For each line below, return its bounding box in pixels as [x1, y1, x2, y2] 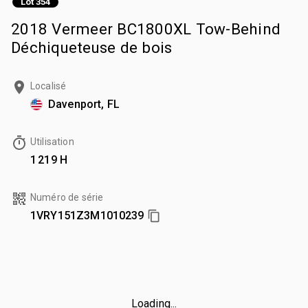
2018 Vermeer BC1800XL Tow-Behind [11, 19, 280, 38]
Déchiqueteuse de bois [11, 38, 173, 56]
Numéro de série [30, 191, 104, 203]
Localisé [30, 80, 67, 91]
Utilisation [30, 135, 74, 147]
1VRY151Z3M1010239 [30, 208, 144, 222]
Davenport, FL [48, 97, 120, 111]
